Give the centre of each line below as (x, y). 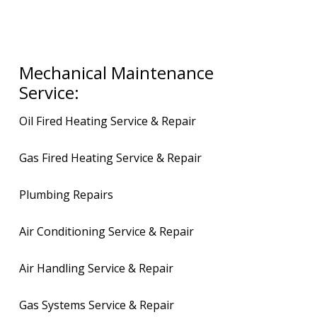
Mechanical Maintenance (117, 73)
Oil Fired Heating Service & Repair (108, 121)
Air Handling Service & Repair (97, 269)
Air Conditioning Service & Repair (107, 232)
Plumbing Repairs (67, 195)
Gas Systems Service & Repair (97, 305)
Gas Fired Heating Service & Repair (111, 158)
